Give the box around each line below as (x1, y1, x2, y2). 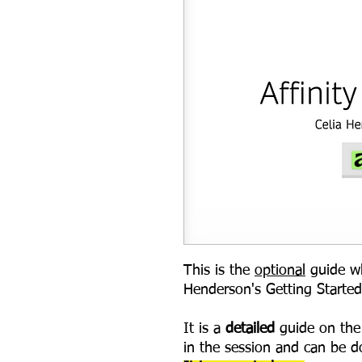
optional (255, 263, 305, 278)
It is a (183, 322, 221, 336)
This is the (183, 263, 255, 278)
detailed (221, 322, 275, 336)
